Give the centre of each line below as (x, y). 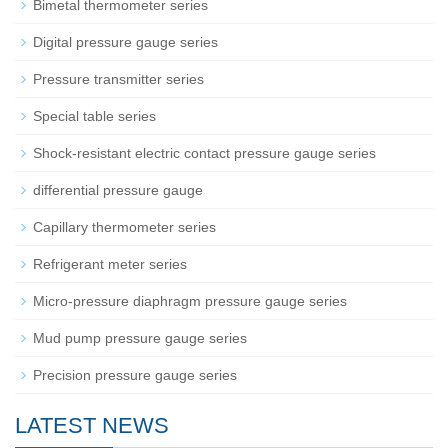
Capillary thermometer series (124, 227)
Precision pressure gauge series (135, 375)
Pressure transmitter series (118, 79)
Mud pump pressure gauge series (140, 338)
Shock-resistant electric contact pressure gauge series (204, 153)
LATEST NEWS (92, 426)
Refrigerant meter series (110, 264)
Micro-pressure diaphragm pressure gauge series (190, 301)
